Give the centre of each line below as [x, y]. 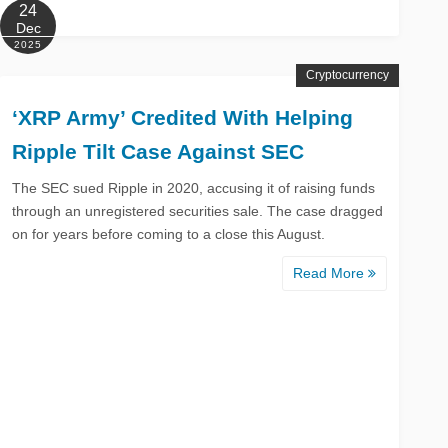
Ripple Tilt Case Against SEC [158, 151]
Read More [330, 272]
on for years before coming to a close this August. [169, 233]
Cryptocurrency [347, 74]
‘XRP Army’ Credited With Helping [183, 117]
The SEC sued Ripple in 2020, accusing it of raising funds [194, 187]
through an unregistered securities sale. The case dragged [198, 210]
